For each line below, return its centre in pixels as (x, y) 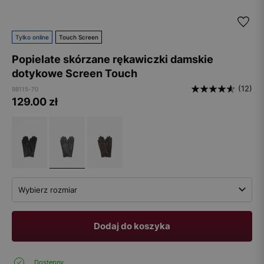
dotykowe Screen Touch (75, 73)
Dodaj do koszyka (132, 226)
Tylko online (32, 37)
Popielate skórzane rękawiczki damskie (113, 59)
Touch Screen (79, 37)
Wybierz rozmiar (48, 189)
